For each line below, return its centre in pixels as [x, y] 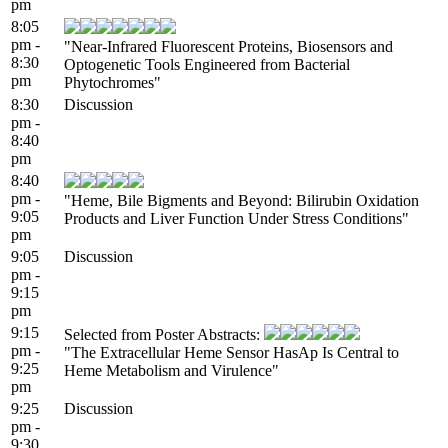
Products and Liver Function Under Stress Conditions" [236, 218]
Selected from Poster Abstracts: [164, 334]
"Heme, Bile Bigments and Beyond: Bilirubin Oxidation [241, 200]
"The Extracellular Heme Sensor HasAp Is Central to [231, 352]
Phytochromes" [112, 82]
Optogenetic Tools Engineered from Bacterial [207, 64]
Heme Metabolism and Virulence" [171, 370]
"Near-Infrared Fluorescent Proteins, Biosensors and [228, 46]
